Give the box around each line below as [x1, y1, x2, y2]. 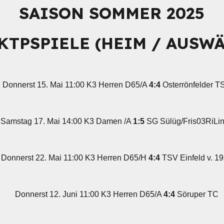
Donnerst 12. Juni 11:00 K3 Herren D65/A [15, 190, 164, 198]
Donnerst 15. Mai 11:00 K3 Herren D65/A [2, 80, 149, 89]
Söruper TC [175, 190, 219, 198]
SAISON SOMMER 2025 [19, 3, 205, 23]
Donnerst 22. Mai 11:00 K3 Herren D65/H [1, 153, 149, 162]
